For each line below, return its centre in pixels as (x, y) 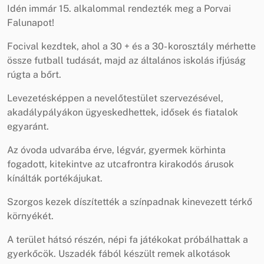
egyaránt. (28, 126)
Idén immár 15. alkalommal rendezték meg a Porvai (119, 8)
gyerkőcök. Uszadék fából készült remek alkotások (119, 253)
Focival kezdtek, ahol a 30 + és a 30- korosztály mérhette (131, 46)
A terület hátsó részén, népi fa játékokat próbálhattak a (128, 239)
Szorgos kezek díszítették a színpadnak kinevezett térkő (130, 202)
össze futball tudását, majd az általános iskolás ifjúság (126, 60)
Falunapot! (31, 22)
